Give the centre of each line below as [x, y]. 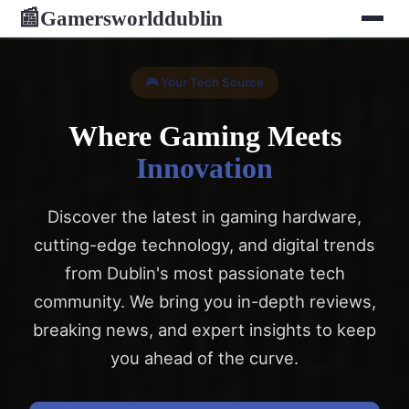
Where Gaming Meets [204, 136]
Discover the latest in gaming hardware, [204, 216]
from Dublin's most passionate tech [204, 273]
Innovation [204, 168]
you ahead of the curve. [204, 357]
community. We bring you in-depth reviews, [204, 301]
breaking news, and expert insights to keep [204, 329]
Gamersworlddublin [131, 18]
